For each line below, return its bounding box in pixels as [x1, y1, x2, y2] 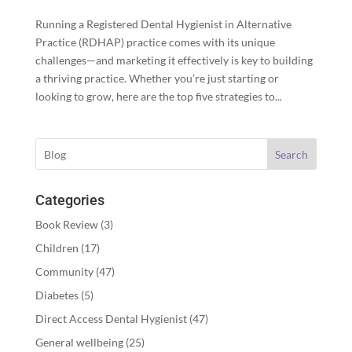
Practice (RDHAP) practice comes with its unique [35, 35, 275, 49]
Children [35, 241, 79, 255]
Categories [35, 192, 104, 208]
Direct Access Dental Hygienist [35, 312, 187, 325]
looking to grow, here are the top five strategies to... [35, 90, 282, 103]
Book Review [35, 218, 98, 231]
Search [275, 147, 309, 161]
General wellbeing [35, 335, 123, 349]
